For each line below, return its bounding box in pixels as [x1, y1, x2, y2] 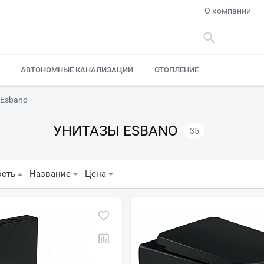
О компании [204, 6, 252, 15]
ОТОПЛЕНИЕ [154, 65, 199, 74]
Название [29, 169, 71, 179]
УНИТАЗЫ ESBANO [53, 123, 178, 139]
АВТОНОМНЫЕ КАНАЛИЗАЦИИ [20, 65, 133, 74]
